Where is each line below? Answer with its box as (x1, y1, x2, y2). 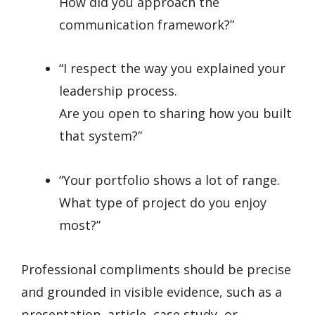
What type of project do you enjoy (59, 193, 266, 211)
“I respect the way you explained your (59, 60, 285, 77)
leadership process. (59, 82, 177, 100)
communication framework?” (59, 15, 234, 33)
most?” (59, 216, 101, 233)
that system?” (59, 127, 142, 145)
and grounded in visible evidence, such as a (21, 283, 282, 300)
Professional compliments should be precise (21, 260, 291, 278)
